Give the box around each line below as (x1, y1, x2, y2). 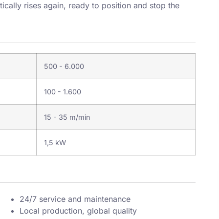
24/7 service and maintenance (20, 194, 131, 204)
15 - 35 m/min (44, 113, 90, 121)
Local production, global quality (20, 206, 137, 216)
